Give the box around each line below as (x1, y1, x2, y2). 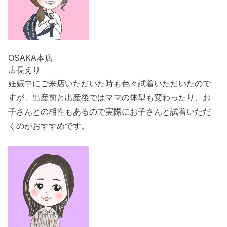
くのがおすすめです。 (8, 121, 90, 131)
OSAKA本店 (8, 53, 53, 63)
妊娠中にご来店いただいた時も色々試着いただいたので (8, 79, 211, 88)
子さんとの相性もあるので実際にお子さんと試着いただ (8, 107, 211, 117)
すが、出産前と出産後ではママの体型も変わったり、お (8, 93, 211, 102)
